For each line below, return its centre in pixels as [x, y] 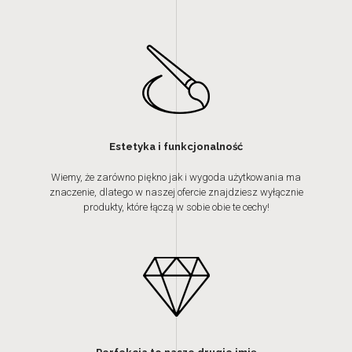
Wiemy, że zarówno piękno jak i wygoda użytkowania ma [176, 177]
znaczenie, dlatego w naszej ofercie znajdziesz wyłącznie [176, 192]
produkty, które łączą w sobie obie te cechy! [176, 207]
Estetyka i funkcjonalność [176, 147]
